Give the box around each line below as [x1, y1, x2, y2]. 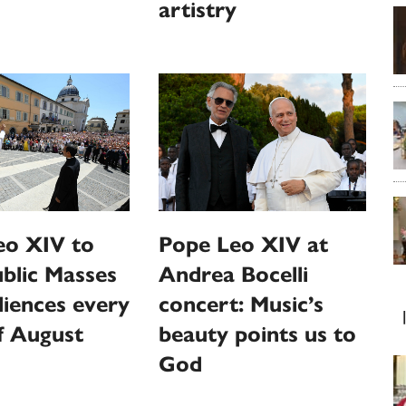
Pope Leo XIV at [159, 231, 329, 259]
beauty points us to [159, 321, 357, 349]
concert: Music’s [159, 291, 324, 319]
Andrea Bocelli [159, 261, 309, 289]
